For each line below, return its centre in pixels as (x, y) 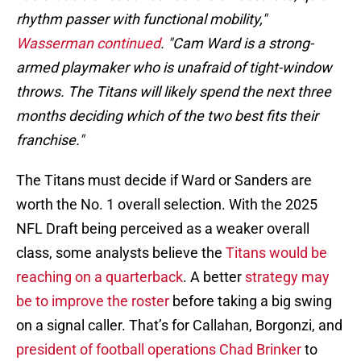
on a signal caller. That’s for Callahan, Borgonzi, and (179, 326)
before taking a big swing (251, 301)
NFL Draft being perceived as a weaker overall (163, 229)
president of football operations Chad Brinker (159, 350)
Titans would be (276, 253)
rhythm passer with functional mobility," (141, 19)
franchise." (50, 140)
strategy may (287, 277)
